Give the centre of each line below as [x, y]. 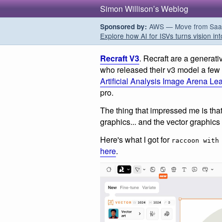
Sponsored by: [124, 27]
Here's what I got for [136, 139]
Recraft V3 [120, 58]
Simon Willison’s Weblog [144, 9]
